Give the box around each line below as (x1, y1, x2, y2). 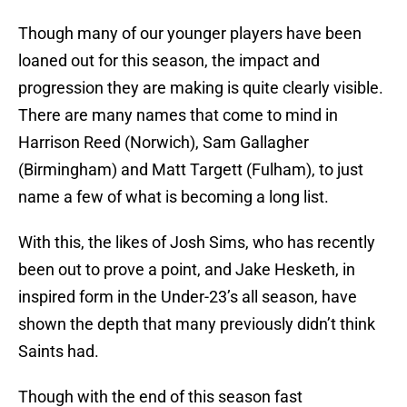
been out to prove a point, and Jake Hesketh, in (18, 260, 355, 280)
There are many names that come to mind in (18, 105, 338, 125)
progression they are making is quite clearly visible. (18, 78, 383, 98)
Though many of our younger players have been (18, 24, 362, 44)
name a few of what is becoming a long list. (18, 187, 329, 207)
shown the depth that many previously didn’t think (18, 314, 375, 334)
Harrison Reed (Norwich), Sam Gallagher (18, 133, 309, 153)
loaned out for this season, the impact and (18, 51, 320, 71)
